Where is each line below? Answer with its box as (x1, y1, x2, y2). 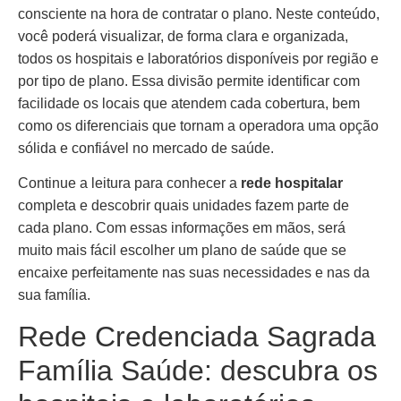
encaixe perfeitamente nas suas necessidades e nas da (18, 265, 370, 281)
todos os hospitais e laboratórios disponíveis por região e (18, 51, 379, 66)
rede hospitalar (241, 175, 343, 192)
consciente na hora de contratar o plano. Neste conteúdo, (18, 6, 380, 21)
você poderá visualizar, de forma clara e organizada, (18, 29, 348, 44)
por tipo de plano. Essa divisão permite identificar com (18, 73, 360, 89)
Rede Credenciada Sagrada (18, 320, 376, 353)
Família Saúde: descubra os (18, 354, 378, 387)
